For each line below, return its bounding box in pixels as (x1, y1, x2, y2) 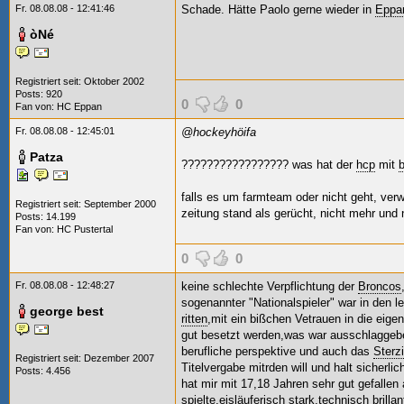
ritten (181, 312, 207, 326)
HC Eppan (57, 101, 102, 112)
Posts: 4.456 (15, 365, 70, 376)
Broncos (358, 280, 401, 293)
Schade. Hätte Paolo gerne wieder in (181, 3, 375, 16)
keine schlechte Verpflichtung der (181, 280, 358, 293)
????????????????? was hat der (181, 158, 356, 171)
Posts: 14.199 (15, 211, 76, 222)
